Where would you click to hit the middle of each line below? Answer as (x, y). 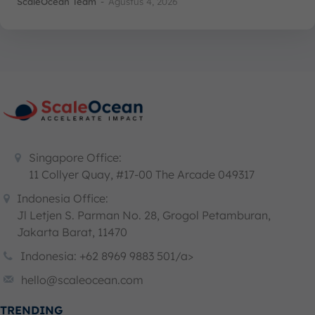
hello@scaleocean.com (82, 280)
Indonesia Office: (63, 199)
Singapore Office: (75, 158)
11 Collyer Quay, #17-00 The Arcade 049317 (142, 175)
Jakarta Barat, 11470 (72, 232)
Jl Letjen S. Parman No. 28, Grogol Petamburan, (144, 216)
